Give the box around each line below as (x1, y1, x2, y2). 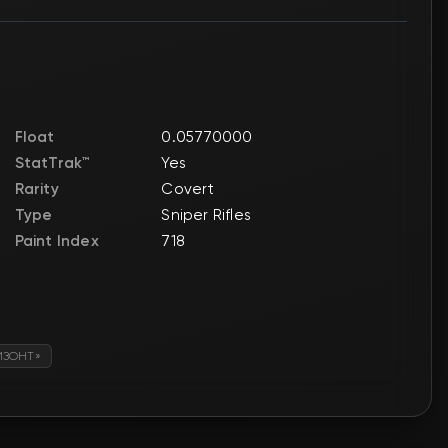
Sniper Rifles (161, 205, 252, 224)
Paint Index (14, 231, 99, 250)
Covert (161, 179, 215, 198)
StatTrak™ (14, 153, 90, 172)
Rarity (14, 179, 59, 198)
